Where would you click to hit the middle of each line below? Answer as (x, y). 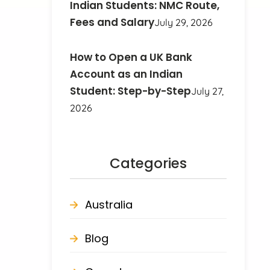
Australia (109, 204)
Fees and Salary (112, 22)
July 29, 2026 (184, 22)
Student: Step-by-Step (131, 91)
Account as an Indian (127, 74)
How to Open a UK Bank (131, 57)
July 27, (208, 91)
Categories (148, 163)
